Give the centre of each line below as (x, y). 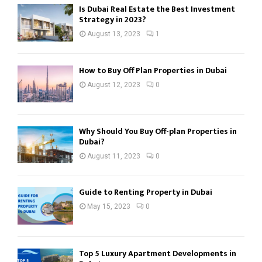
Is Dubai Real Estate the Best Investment (157, 9)
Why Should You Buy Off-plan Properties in (158, 131)
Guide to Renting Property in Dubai (146, 192)
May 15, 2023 (109, 207)
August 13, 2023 (114, 34)
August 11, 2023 (114, 156)
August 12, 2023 (114, 85)
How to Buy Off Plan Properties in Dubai (153, 70)
